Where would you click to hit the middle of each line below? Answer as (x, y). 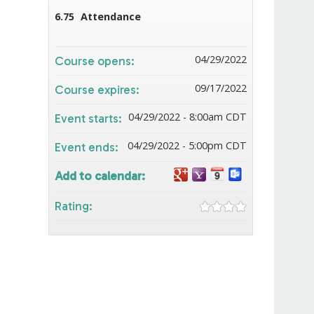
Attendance (110, 16)
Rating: (75, 206)
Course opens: (96, 61)
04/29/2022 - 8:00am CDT (187, 116)
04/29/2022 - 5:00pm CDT (187, 145)
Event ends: (88, 147)
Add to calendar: (101, 176)
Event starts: (89, 118)
